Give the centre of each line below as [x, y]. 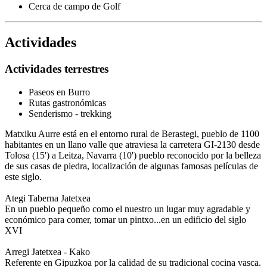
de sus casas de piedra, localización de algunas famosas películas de [131, 166]
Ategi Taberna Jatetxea [48, 198]
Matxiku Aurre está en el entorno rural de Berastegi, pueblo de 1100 [132, 133]
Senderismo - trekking [70, 113]
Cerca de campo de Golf [74, 7]
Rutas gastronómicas [67, 103]
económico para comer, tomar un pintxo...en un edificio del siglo [125, 219]
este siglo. [23, 176]
